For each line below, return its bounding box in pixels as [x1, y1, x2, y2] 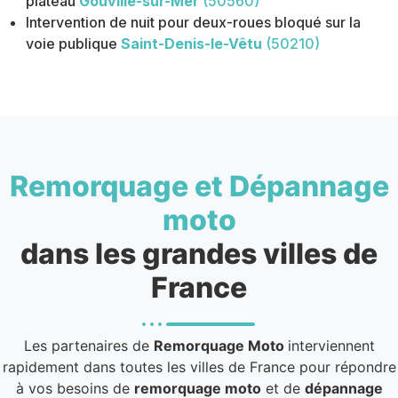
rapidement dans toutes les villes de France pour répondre [2, 358, 396, 377]
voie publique [26, 35, 118, 53]
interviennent [287, 337, 375, 355]
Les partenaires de [23, 337, 154, 355]
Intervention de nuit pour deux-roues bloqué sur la [26, 13, 362, 32]
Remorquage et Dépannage [9, 169, 389, 204]
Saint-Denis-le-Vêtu [121, 35, 263, 53]
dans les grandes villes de [20, 236, 378, 272]
